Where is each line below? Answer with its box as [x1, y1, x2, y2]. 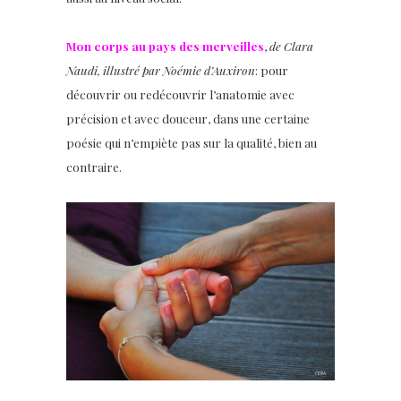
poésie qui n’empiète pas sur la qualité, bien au [66, 134, 317, 150]
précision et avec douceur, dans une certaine [66, 110, 310, 126]
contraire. [66, 158, 122, 175]
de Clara [269, 38, 313, 54]
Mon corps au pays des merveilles [66, 38, 264, 54]
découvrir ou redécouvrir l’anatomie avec [66, 86, 294, 102]
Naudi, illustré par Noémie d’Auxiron [66, 62, 255, 78]
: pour [255, 62, 288, 78]
